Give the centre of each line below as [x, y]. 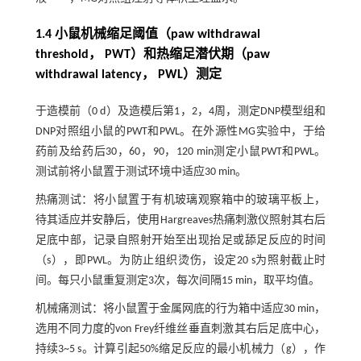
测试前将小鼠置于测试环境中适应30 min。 [141, 172]
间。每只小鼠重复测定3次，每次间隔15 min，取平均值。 [177, 281]
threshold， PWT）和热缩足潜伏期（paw [152, 55]
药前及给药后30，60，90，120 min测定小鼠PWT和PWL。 [180, 152]
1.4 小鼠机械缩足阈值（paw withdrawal [147, 35]
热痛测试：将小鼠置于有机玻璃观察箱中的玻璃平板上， [180, 201]
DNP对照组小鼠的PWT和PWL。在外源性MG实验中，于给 [180, 132]
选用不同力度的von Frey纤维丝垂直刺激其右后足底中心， [180, 330]
